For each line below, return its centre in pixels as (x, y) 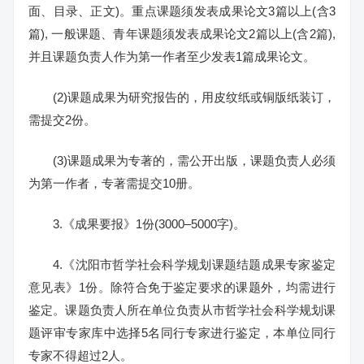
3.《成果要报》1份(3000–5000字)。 (149, 224)
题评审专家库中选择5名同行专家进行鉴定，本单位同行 (182, 333)
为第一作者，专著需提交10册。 (114, 183)
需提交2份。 (62, 120)
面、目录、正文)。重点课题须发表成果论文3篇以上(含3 (182, 11)
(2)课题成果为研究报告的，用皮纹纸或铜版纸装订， (194, 97)
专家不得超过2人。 (80, 355)
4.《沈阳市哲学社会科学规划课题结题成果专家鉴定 (194, 264)
